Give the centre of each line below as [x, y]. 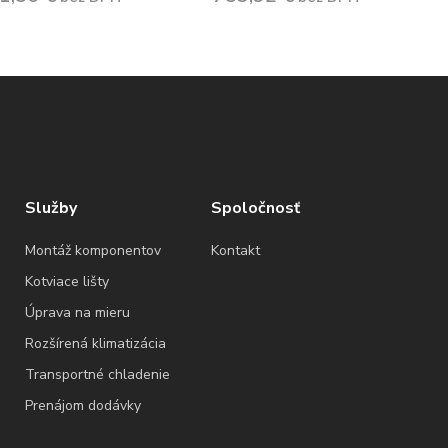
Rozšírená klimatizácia [95, 343]
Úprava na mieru [77, 312]
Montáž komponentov [92, 250]
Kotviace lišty [66, 281]
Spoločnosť [256, 207]
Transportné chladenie [97, 374]
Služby [50, 207]
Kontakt [236, 250]
